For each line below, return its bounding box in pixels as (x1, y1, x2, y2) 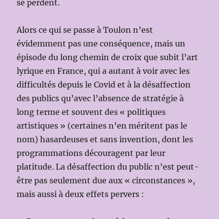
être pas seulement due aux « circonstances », (17, 175, 196, 185)
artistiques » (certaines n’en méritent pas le (17, 120, 188, 131)
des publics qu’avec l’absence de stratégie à (17, 93, 184, 103)
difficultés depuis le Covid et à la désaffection (17, 79, 191, 89)
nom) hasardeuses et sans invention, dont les (17, 134, 194, 144)
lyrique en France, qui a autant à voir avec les (17, 66, 190, 76)
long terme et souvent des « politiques (17, 107, 166, 117)
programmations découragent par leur (17, 148, 166, 158)
